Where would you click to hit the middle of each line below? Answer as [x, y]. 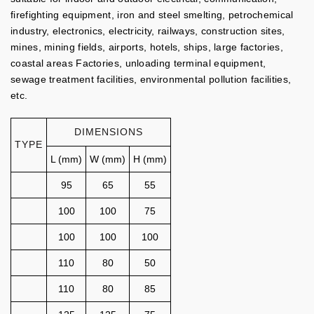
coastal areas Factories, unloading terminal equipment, [138, 63]
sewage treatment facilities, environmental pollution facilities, [151, 79]
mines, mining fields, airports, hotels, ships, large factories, [147, 47]
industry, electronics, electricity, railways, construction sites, [148, 31]
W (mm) [108, 159]
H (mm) [150, 159]
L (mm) [66, 159]
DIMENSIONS [109, 132]
